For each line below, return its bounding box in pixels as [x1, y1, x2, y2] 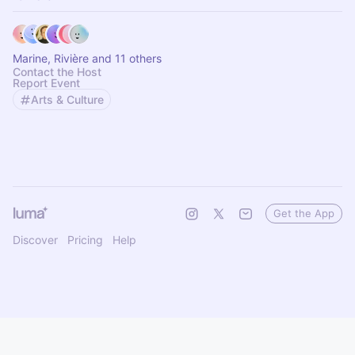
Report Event [13, 76, 80, 90]
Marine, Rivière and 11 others [13, 52, 162, 65]
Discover [13, 233, 58, 246]
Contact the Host [13, 65, 101, 78]
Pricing [67, 233, 103, 246]
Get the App [273, 207, 334, 219]
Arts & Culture [31, 93, 104, 106]
